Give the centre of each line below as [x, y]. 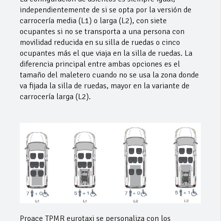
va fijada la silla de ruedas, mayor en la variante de [105, 86]
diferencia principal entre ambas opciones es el [100, 64]
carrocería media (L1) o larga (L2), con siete [93, 21]
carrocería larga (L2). [55, 97]
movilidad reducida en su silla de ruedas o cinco [100, 43]
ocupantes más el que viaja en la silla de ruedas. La [106, 54]
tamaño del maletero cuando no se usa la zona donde [109, 75]
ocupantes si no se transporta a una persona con [102, 32]
